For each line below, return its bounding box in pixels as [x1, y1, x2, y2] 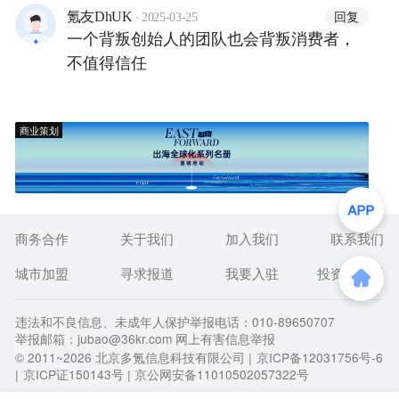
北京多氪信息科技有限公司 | [92, 347, 253, 366]
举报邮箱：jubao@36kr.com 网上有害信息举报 [15, 329, 276, 347]
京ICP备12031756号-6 [256, 347, 383, 366]
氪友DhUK [66, 8, 133, 24]
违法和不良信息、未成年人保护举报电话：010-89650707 [15, 312, 336, 330]
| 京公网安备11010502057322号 [126, 364, 309, 383]
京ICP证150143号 [22, 364, 124, 383]
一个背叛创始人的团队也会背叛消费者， [66, 25, 355, 49]
